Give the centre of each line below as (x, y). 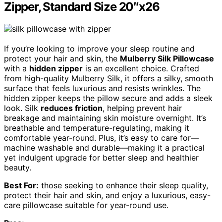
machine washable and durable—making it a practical (104, 148)
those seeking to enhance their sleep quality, (123, 186)
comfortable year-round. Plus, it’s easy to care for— (101, 138)
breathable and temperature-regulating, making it (97, 128)
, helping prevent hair (142, 108)
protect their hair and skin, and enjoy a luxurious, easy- (107, 195)
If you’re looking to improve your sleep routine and (99, 49)
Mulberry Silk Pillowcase (167, 59)
